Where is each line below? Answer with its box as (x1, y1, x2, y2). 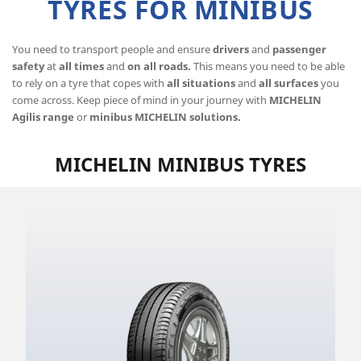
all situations (167, 76, 235, 91)
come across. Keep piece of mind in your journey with (12, 93, 269, 108)
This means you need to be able (191, 59, 345, 74)
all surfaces (259, 76, 318, 91)
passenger (272, 42, 326, 57)
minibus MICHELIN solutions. (89, 110, 241, 125)
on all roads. (127, 59, 191, 74)
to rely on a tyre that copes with (12, 76, 167, 91)
